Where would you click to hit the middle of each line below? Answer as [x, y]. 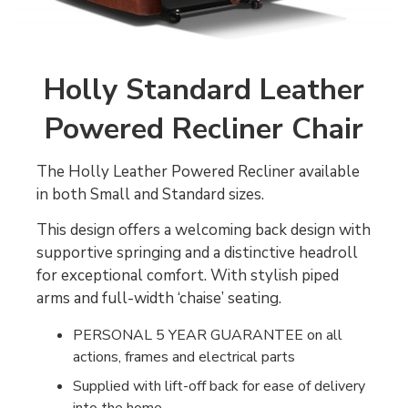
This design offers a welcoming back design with [204, 230]
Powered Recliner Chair [204, 128]
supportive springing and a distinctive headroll [197, 253]
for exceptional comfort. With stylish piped [188, 276]
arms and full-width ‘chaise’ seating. [159, 299]
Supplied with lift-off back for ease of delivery [219, 387]
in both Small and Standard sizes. [150, 195]
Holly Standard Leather [204, 89]
